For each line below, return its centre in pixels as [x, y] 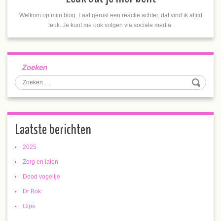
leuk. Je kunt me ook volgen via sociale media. [110, 25]
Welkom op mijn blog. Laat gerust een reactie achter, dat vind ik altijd [110, 15]
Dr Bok [32, 191]
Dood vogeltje [41, 177]
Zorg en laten [40, 162]
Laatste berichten [53, 129]
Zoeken [35, 67]
